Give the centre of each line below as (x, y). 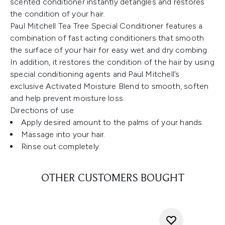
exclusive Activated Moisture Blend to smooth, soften (109, 86)
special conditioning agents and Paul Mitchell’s (95, 74)
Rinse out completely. (61, 146)
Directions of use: (43, 110)
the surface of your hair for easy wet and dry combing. (109, 50)
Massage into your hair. (64, 134)
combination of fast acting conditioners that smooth (107, 38)
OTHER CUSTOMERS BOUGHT (113, 179)
